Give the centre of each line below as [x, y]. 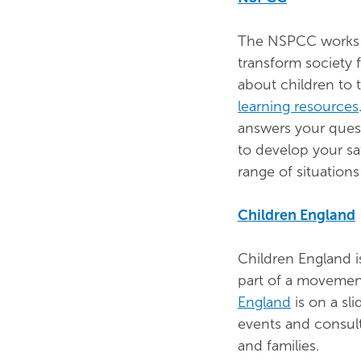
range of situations [299, 172]
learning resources [298, 106]
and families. [278, 346]
